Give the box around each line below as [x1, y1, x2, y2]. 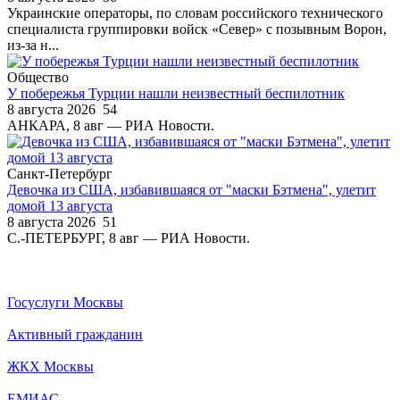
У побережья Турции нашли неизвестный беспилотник [7, 85, 345, 101]
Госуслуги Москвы [7, 294, 123, 310]
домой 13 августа [7, 197, 112, 213]
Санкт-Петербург [7, 165, 112, 181]
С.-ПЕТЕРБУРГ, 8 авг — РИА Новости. [7, 229, 250, 246]
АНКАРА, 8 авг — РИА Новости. [7, 117, 214, 133]
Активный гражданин [7, 326, 143, 342]
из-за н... [7, 37, 59, 53]
